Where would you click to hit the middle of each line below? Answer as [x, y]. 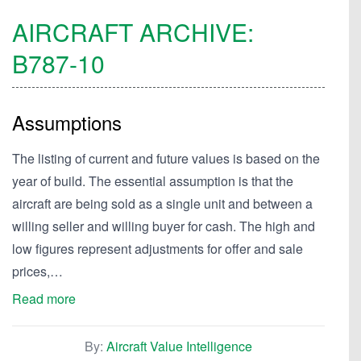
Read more [44, 299]
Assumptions [67, 122]
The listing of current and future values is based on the [166, 158]
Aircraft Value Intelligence [179, 346]
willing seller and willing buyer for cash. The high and [164, 226]
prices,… [37, 271]
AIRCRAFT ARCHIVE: [133, 32]
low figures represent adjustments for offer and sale [158, 249]
